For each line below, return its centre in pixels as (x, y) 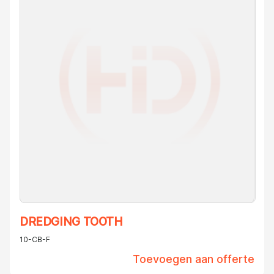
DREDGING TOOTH (71, 222)
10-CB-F (35, 240)
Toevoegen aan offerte (194, 259)
